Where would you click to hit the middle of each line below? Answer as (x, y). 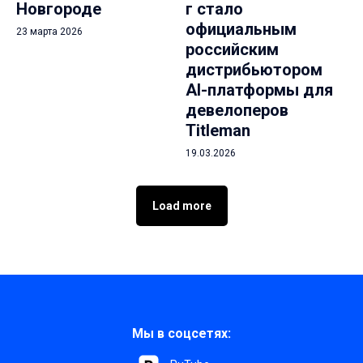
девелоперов (237, 111)
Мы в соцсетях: (181, 333)
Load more (181, 205)
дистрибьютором (254, 70)
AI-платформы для (259, 90)
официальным (241, 30)
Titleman (218, 131)
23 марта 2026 (49, 32)
